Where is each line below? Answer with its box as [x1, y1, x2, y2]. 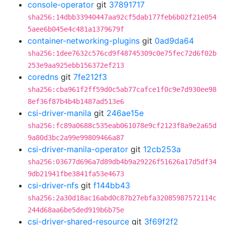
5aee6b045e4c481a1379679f [28, 25, 124, 33]
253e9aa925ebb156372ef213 [28, 61, 124, 69]
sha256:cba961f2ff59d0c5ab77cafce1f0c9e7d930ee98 [28, 85, 216, 93]
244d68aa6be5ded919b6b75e [28, 206, 124, 214]
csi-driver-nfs [28, 180, 78, 190]
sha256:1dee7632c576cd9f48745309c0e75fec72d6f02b [28, 49, 216, 57]
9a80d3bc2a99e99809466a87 [28, 134, 124, 142]
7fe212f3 [73, 72, 107, 82]
